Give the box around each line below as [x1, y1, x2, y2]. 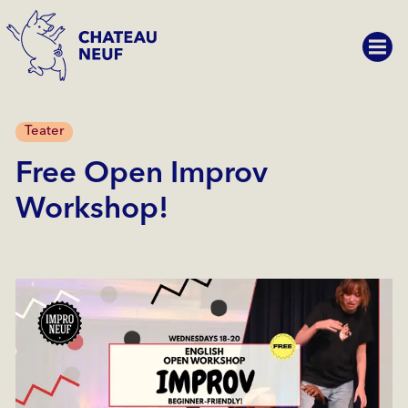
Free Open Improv [15, 159, 268, 190]
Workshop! [15, 195, 168, 226]
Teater [24, 124, 64, 138]
